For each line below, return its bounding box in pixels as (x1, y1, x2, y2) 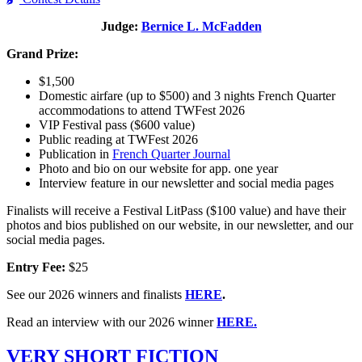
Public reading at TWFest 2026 (39, 133, 198, 147)
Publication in (39, 147, 112, 162)
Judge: (100, 19, 141, 34)
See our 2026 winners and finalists (6, 288, 185, 302)
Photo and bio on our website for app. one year (39, 162, 278, 176)
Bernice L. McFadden (141, 19, 262, 34)
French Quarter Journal (112, 147, 230, 162)
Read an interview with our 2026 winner (6, 315, 217, 330)
